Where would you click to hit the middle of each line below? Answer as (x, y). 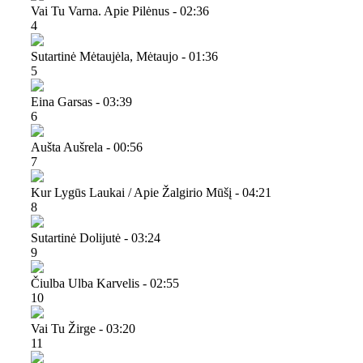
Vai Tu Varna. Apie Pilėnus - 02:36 (120, 11)
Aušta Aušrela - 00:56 (87, 147)
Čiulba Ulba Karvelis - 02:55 (105, 283)
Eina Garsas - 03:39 (81, 101)
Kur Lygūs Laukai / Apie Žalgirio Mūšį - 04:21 (151, 192)
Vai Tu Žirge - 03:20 (83, 328)
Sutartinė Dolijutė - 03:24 (96, 237)
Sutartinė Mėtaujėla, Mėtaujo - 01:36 (124, 56)
